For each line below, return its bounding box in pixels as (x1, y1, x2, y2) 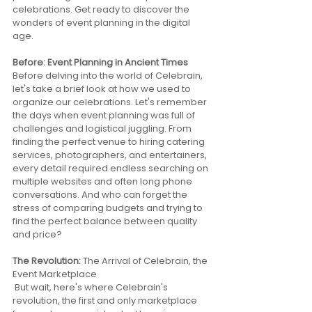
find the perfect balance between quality (13, 214, 199, 228)
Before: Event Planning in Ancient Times (13, 56, 190, 69)
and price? (13, 228, 62, 241)
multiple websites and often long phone (13, 175, 194, 188)
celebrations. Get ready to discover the (13, 3, 192, 16)
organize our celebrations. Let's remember (13, 95, 209, 109)
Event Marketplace (13, 267, 97, 281)
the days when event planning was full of (13, 109, 197, 122)
